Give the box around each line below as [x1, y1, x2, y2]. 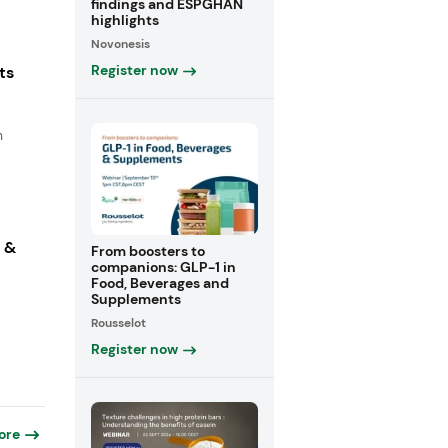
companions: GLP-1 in [90, 257, 236, 276]
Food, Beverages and [90, 273, 229, 292]
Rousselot [90, 314, 146, 331]
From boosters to [90, 241, 205, 260]
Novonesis [90, 36, 150, 53]
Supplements [90, 289, 181, 308]
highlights [90, 11, 159, 30]
